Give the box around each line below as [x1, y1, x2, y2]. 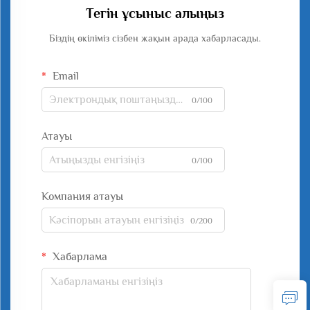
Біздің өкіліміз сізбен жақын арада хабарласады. [49, 33, 261, 44]
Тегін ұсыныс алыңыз [86, 6, 224, 21]
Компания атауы [42, 190, 123, 203]
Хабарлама [50, 250, 107, 263]
